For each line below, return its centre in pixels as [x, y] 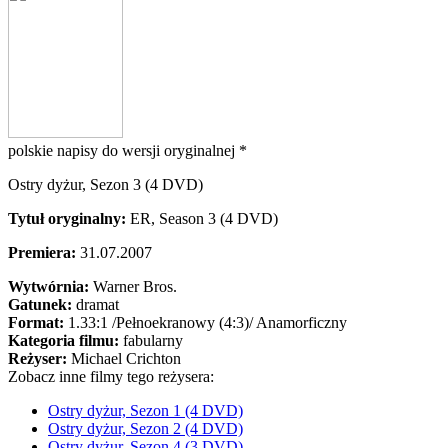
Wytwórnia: [50, 286]
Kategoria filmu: [65, 340]
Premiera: [44, 252]
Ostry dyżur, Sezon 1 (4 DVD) [145, 410]
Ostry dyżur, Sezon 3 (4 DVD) [105, 184]
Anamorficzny [301, 322]
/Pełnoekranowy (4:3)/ [182, 322]
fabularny [153, 340]
